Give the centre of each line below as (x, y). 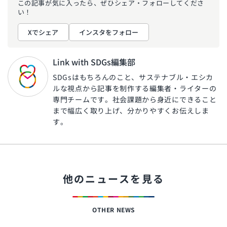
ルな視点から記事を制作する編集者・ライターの (135, 88)
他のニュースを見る (113, 179)
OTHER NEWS (113, 210)
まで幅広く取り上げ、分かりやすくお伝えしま (131, 111)
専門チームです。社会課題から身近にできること (135, 100)
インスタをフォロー (109, 32)
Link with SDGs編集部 (94, 62)
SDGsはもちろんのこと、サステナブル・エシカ (133, 77)
